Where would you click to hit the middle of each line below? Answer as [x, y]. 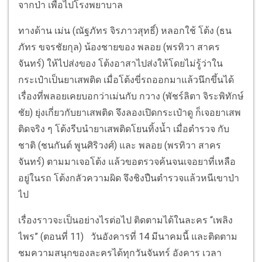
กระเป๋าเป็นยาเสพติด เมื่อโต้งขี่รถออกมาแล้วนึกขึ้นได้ [126, 80]
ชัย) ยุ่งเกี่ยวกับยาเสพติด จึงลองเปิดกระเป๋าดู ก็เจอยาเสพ [130, 113]
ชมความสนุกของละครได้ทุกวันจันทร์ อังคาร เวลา [120, 253]
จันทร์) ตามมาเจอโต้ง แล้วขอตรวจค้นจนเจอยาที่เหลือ [127, 162]
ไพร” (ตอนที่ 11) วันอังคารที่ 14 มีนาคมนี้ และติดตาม [128, 237]
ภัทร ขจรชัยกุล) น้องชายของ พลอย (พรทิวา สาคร [119, 47]
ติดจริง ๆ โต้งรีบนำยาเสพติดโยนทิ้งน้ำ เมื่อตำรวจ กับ [124, 129]
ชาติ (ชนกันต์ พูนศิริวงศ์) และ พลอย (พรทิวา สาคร [120, 146]
